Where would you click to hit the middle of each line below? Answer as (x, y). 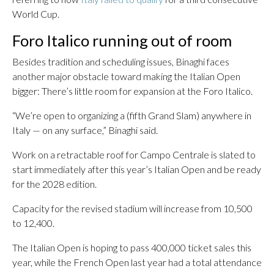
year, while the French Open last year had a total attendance (137, 262)
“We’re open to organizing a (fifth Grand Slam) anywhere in (132, 115)
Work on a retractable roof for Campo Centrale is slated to (134, 154)
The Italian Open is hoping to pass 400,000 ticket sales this (132, 247)
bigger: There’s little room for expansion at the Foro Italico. (132, 91)
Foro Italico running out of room (122, 40)
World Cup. (36, 14)
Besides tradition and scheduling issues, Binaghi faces (121, 61)
